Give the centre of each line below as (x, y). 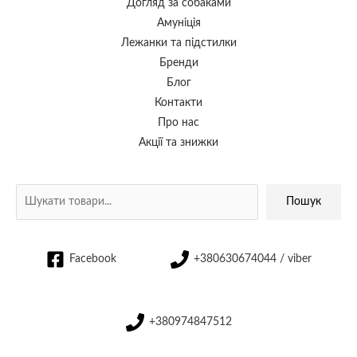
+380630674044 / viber (252, 259)
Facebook (92, 259)
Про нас (178, 123)
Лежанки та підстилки (178, 43)
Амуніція (178, 24)
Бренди (178, 63)
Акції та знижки (178, 143)
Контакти (178, 103)
